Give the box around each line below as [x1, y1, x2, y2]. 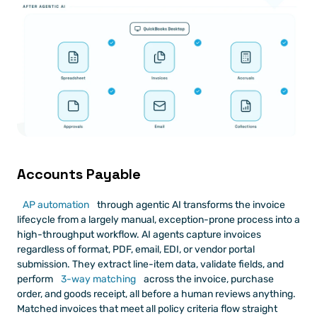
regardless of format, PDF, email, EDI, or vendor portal [17, 243, 255, 255]
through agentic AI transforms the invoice [95, 198, 285, 211]
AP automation [23, 198, 89, 211]
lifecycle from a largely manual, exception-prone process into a [17, 213, 300, 226]
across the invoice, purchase [142, 272, 274, 285]
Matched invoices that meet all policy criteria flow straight [17, 302, 277, 315]
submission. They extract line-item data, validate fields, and [17, 258, 284, 270]
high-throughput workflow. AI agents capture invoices [17, 228, 261, 241]
